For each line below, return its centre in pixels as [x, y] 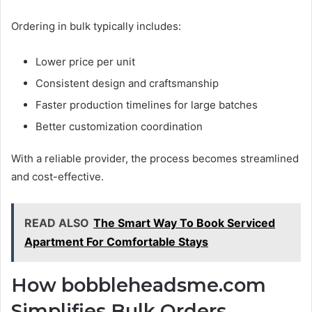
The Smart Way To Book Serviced [184, 223]
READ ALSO [57, 223]
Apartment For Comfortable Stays [116, 241]
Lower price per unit [85, 61]
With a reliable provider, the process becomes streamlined [155, 158]
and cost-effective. [57, 176]
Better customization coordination [119, 126]
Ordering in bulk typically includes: [96, 26]
